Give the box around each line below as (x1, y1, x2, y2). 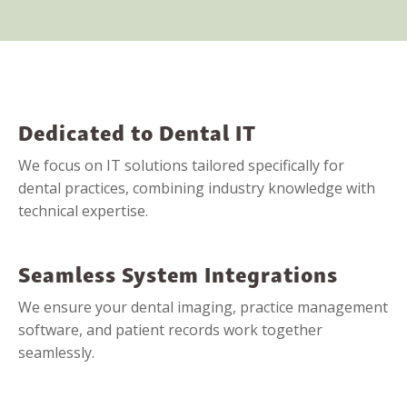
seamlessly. (18, 342, 94, 362)
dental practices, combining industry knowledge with (18, 177, 375, 198)
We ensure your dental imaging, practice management (18, 296, 388, 317)
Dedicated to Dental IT (18, 113, 256, 149)
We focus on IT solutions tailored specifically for (18, 154, 344, 175)
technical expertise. (18, 200, 148, 221)
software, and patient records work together (18, 319, 323, 340)
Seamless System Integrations (18, 254, 338, 291)
